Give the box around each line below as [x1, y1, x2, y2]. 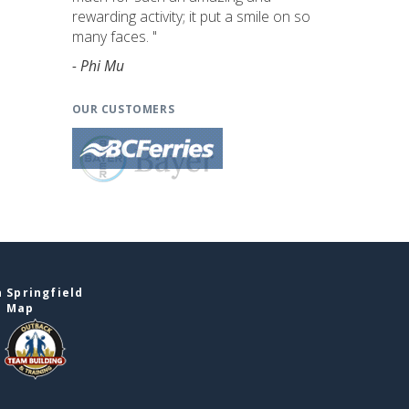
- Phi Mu [71, 56, 124, 76]
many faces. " [71, 26, 157, 47]
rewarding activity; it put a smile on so [71, 6, 310, 26]
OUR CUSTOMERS [71, 101, 175, 116]
